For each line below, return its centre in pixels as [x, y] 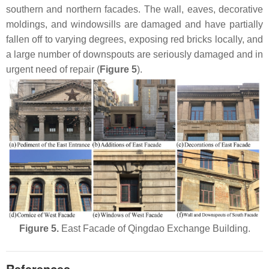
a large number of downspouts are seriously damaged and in [134, 54]
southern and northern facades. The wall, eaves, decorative [134, 9]
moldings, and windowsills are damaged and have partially [134, 24]
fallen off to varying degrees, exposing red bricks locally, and [134, 39]
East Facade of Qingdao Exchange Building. [154, 228]
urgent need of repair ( [53, 69]
